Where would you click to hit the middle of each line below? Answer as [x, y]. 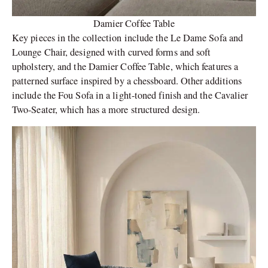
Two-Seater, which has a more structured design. [106, 110]
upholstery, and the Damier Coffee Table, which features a [125, 67]
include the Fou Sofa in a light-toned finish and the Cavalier [130, 95]
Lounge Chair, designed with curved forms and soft [112, 52]
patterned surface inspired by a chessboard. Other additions [127, 81]
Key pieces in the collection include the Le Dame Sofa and [128, 38]
